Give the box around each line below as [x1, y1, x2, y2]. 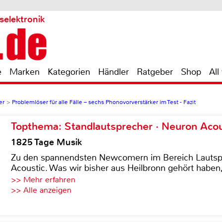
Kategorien [48, 66, 90, 78]
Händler [98, 66, 129, 78]
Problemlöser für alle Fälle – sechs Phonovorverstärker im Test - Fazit [12, 98, 196, 106]
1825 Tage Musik [11, 136, 82, 148]
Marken [9, 66, 40, 78]
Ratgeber [137, 66, 173, 78]
